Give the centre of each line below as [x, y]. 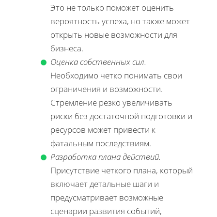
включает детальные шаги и [105, 184]
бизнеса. [67, 48]
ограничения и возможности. [107, 89]
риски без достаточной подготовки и [121, 116]
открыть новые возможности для [114, 34]
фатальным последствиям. [101, 143]
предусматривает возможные [107, 197]
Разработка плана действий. [106, 156]
